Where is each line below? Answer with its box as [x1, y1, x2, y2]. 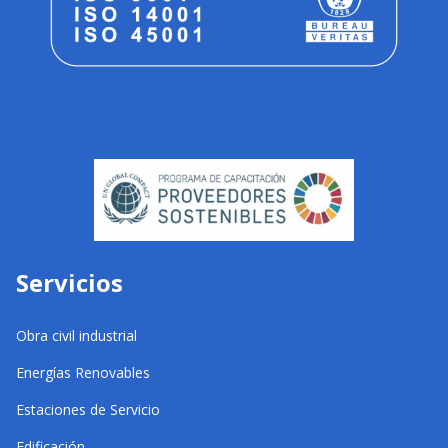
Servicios [16, 265, 123, 299]
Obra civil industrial [16, 325, 137, 345]
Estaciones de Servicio [16, 399, 160, 419]
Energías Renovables [16, 362, 150, 382]
